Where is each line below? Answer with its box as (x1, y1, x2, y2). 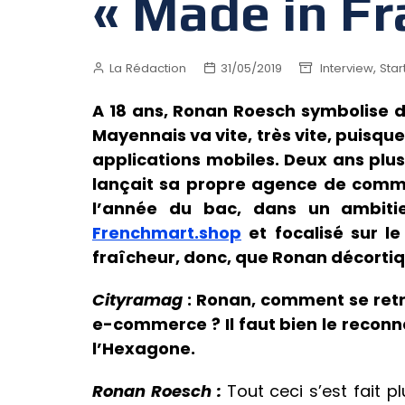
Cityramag (92, 288, 187, 312)
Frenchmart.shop (92, 221, 241, 245)
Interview (320, 59, 373, 77)
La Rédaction (109, 59, 186, 77)
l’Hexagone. (92, 337, 195, 361)
